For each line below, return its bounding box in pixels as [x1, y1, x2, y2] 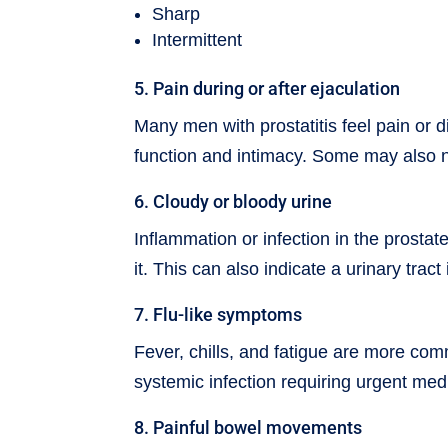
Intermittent [152, 29, 243, 50]
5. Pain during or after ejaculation [134, 77, 401, 99]
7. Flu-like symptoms [134, 303, 303, 325]
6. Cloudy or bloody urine [134, 190, 333, 212]
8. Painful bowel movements [134, 416, 363, 438]
